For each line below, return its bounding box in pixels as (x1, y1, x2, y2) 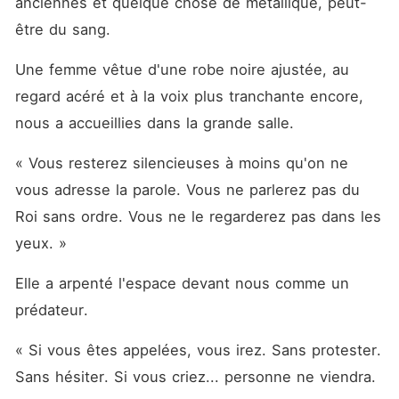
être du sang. (14, 20, 116, 38)
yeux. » (14, 234, 67, 252)
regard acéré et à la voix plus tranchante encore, (14, 87, 363, 105)
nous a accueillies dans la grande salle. (14, 114, 299, 132)
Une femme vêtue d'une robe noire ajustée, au (14, 61, 349, 78)
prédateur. (14, 301, 94, 319)
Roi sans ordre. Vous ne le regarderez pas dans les (14, 208, 381, 225)
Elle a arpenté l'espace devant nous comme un (14, 274, 349, 292)
